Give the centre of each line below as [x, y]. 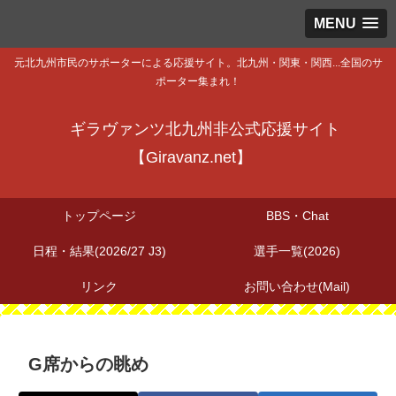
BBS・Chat [297, 216]
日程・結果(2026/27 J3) [99, 251]
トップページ [99, 216]
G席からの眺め [88, 365]
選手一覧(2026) [297, 251]
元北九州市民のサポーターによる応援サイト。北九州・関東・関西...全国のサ [198, 63]
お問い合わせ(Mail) [297, 287]
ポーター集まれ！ [198, 82]
